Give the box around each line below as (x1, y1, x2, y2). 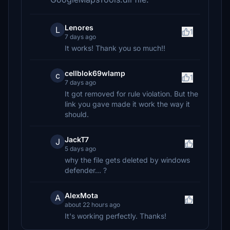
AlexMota (65, 191, 98, 200)
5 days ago (65, 145, 96, 152)
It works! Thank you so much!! (65, 44, 165, 52)
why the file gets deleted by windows (65, 156, 190, 164)
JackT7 (65, 135, 89, 144)
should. (65, 110, 89, 119)
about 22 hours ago (65, 201, 120, 208)
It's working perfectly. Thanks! (65, 212, 166, 220)
